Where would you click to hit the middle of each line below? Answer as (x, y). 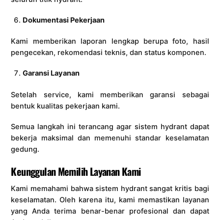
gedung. (25, 149)
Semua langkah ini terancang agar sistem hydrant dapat (110, 126)
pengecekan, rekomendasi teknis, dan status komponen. (109, 53)
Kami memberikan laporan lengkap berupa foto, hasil (110, 41)
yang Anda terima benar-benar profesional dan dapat (110, 211)
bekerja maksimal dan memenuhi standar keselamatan (110, 138)
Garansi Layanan (51, 73)
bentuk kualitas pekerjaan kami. (66, 106)
